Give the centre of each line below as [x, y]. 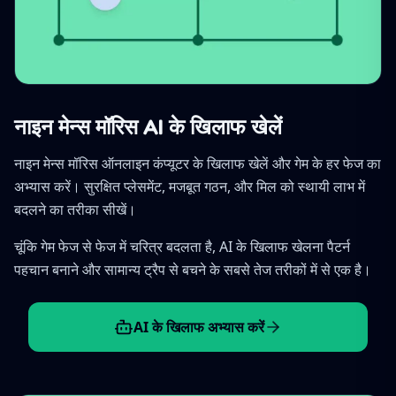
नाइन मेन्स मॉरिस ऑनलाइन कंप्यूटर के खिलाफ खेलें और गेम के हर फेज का [198, 164]
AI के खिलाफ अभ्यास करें [199, 327]
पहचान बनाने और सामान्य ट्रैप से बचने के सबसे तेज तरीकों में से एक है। [193, 270]
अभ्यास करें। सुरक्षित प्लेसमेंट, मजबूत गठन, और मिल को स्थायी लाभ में [190, 187]
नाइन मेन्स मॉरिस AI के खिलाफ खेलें [148, 127]
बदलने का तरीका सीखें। [75, 209]
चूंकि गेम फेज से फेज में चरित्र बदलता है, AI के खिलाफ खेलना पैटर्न [182, 247]
